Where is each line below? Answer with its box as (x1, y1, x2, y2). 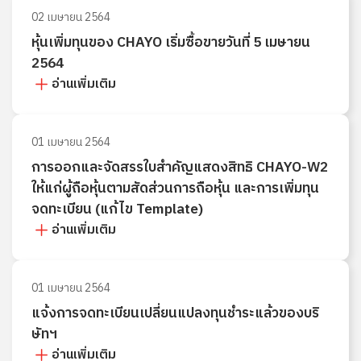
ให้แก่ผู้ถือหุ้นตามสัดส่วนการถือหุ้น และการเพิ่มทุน (31, 177, 319, 200)
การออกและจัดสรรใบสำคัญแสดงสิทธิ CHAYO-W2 (31, 156, 328, 179)
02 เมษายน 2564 (31, 8, 110, 27)
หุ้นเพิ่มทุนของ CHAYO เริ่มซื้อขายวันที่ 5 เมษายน (31, 31, 310, 54)
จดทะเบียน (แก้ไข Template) (31, 198, 203, 221)
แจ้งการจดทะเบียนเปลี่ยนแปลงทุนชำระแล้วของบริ (31, 302, 319, 325)
